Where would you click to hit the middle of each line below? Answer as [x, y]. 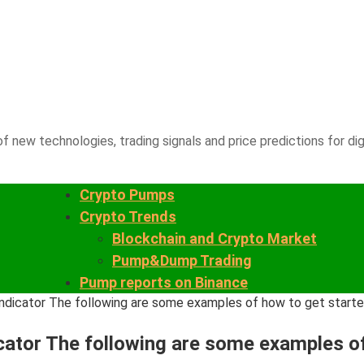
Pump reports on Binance [164, 282]
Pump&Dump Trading [182, 260]
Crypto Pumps [127, 195]
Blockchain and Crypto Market [214, 238]
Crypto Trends [128, 217]
